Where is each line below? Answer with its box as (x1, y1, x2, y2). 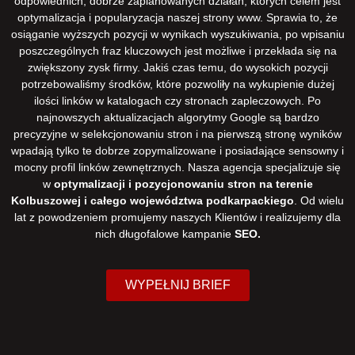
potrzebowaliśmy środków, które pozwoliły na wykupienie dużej (21, 77, 334, 90)
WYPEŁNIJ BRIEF (124, 278, 231, 292)
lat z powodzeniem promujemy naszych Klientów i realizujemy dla (14, 210, 341, 223)
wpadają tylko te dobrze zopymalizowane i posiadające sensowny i (11, 143, 344, 157)
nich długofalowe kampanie (94, 227, 235, 240)
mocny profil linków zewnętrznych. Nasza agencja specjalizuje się (14, 160, 341, 174)
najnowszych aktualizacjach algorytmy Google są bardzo (36, 110, 319, 124)
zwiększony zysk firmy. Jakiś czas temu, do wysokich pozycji (27, 60, 328, 74)
